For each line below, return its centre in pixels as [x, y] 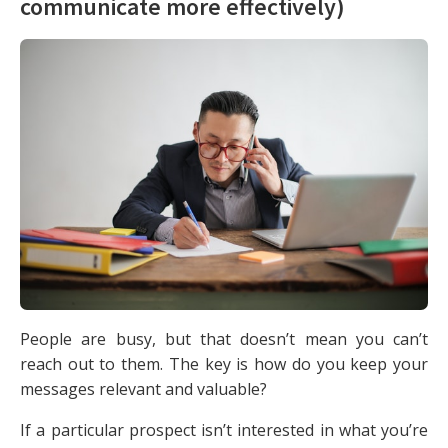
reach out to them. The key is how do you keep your [224, 363]
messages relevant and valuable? [143, 388]
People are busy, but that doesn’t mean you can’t [224, 338]
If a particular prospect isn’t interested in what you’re [224, 429]
